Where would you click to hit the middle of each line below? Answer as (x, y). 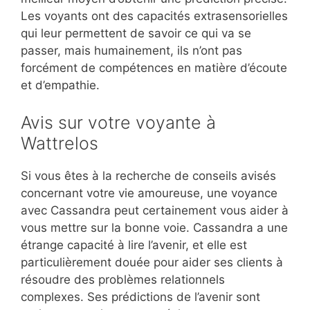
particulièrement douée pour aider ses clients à (152, 262)
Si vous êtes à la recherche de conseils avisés (148, 175)
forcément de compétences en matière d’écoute (154, 68)
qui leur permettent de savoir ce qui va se (136, 34)
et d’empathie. (60, 85)
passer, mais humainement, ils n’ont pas (131, 51)
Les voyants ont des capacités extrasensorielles (154, 16)
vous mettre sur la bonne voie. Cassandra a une (154, 227)
